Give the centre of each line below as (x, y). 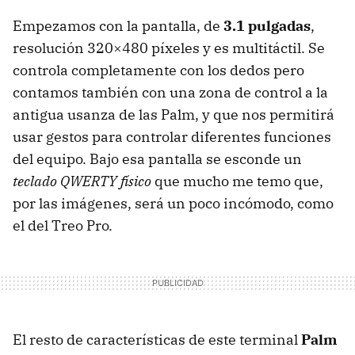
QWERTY (89, 181)
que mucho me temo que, (237, 181)
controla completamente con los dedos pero (158, 70)
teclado (36, 181)
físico (134, 181)
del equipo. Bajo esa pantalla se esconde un (157, 158)
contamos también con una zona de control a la (170, 92)
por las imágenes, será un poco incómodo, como (173, 203)
